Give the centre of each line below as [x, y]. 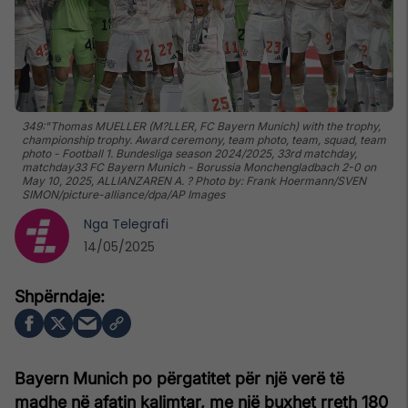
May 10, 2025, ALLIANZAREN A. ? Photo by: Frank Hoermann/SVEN [194, 180]
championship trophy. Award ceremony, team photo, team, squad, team [204, 139]
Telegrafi [140, 224]
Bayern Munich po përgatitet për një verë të [179, 378]
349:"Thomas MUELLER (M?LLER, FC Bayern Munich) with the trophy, [201, 126]
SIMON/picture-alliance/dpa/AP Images [123, 194]
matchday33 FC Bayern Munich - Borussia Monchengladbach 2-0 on [199, 167]
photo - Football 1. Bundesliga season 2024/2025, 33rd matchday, [189, 153]
